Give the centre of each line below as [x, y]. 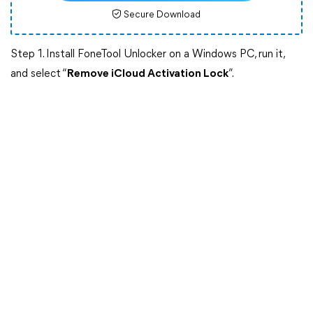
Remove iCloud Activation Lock [148, 74]
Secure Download [162, 15]
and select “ [39, 74]
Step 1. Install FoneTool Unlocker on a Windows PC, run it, [147, 54]
